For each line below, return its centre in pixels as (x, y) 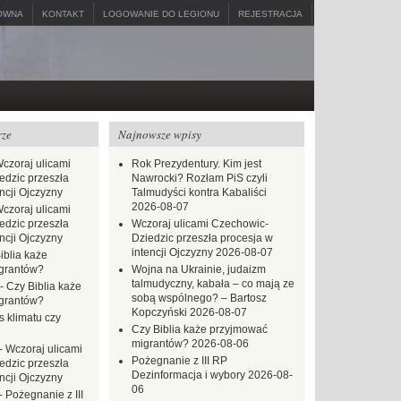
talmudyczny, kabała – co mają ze (213, 284)
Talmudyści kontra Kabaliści (199, 192)
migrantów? (160, 344)
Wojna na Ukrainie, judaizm (199, 269)
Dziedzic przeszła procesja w (202, 238)
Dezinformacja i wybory (188, 375)
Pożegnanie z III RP (179, 361)
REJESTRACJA (270, 14)
